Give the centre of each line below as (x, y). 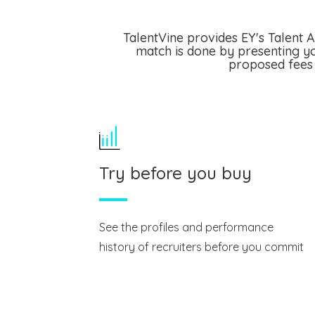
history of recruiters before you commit (201, 246)
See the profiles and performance (186, 227)
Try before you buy (175, 173)
